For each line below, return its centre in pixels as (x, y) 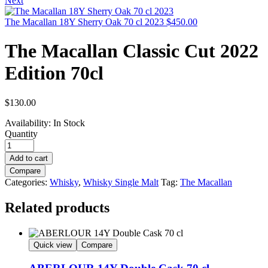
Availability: (28, 123)
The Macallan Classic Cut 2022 (132, 51)
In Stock (68, 123)
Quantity (21, 133)
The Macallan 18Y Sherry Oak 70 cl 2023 (84, 22)
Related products (57, 207)
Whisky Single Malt (121, 182)
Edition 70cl (54, 73)
